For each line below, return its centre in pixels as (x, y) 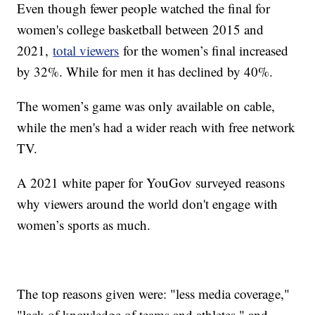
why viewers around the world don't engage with (148, 203)
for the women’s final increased (204, 50)
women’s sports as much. (84, 224)
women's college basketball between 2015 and (141, 29)
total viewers (86, 50)
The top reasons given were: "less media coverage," (154, 293)
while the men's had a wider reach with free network (156, 127)
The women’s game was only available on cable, (146, 105)
